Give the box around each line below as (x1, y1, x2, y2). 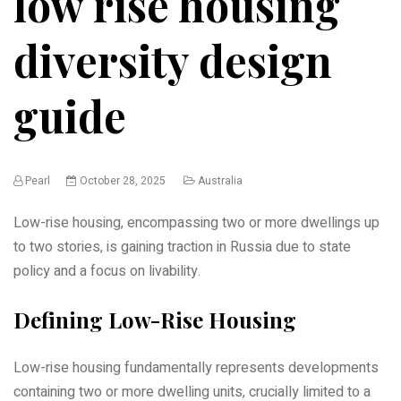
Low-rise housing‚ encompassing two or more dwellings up (13, 211, 380, 234)
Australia (198, 172, 243, 189)
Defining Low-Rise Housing (13, 304, 296, 334)
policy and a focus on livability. (13, 260, 200, 282)
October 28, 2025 (80, 172, 166, 189)
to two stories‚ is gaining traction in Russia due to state (13, 235, 351, 258)
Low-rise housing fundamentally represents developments (13, 356, 379, 379)
